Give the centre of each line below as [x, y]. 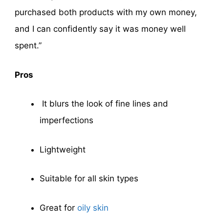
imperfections [66, 120]
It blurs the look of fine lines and [104, 104]
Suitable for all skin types [89, 179]
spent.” [28, 46]
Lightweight [63, 149]
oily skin [93, 208]
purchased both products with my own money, [106, 12]
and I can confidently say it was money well [100, 29]
